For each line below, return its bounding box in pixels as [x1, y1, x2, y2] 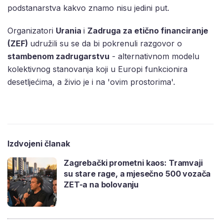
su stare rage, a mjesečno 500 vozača [64, 169, 211, 179]
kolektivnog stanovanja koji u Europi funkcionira [7, 64, 187, 74]
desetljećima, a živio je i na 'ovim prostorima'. [7, 77, 178, 87]
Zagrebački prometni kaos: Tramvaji [64, 158, 203, 168]
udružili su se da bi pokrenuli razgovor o [30, 38, 182, 49]
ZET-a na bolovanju [64, 180, 139, 190]
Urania [56, 26, 83, 36]
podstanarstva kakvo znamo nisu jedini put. [7, 3, 169, 13]
